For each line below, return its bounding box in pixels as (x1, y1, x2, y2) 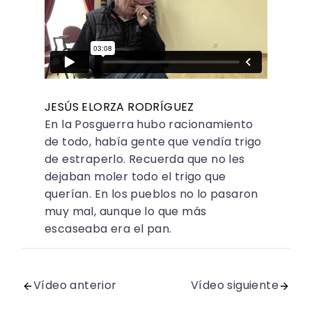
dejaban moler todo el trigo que (45, 169, 226, 185)
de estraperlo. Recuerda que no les (45, 151, 245, 168)
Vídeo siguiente (191, 277, 279, 294)
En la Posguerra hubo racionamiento (45, 116, 253, 133)
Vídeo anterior (33, 277, 117, 294)
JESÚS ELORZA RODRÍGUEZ (45, 99, 194, 116)
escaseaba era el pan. (45, 221, 172, 237)
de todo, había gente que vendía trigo (45, 134, 262, 150)
